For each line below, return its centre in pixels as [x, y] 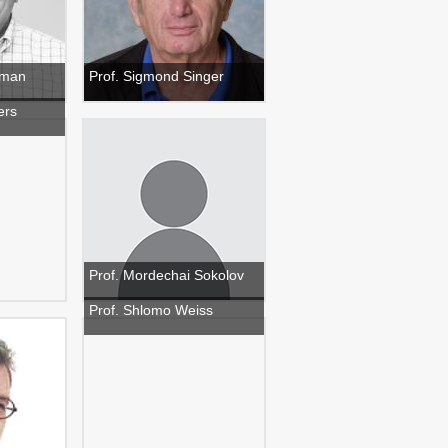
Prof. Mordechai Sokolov [166, 275]
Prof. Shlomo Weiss [151, 310]
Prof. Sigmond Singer [156, 76]
